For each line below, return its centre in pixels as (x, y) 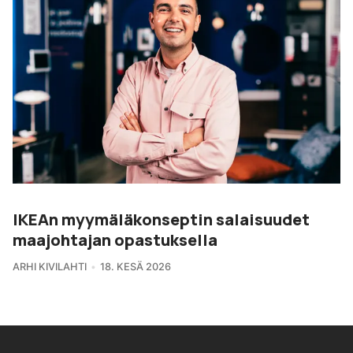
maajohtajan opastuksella (115, 239)
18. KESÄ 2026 (135, 266)
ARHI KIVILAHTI (50, 266)
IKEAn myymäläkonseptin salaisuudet (161, 219)
